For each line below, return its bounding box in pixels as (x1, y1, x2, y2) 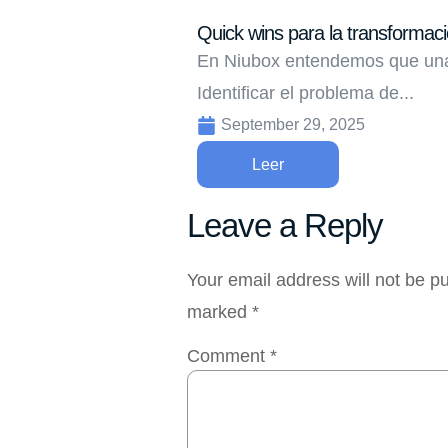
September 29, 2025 (221, 116, 365, 134)
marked (187, 302, 252, 323)
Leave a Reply (187, 207, 383, 245)
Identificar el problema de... (197, 83, 414, 104)
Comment (187, 345, 270, 366)
